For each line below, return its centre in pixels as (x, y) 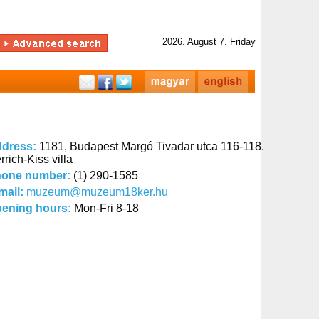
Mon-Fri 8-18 (106, 208)
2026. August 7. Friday (209, 42)
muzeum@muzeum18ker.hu (97, 192)
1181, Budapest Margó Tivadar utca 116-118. (152, 146)
